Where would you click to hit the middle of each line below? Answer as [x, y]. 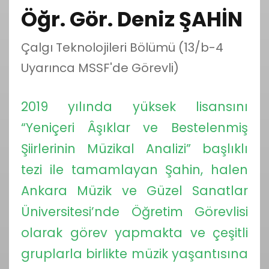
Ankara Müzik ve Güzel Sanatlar [134, 191]
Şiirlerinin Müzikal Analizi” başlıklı [134, 149]
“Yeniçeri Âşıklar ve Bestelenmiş [134, 128]
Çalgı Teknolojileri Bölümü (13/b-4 [122, 48]
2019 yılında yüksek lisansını [134, 107]
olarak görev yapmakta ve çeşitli [134, 233]
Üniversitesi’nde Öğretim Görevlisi [134, 212]
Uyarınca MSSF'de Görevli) [100, 68]
